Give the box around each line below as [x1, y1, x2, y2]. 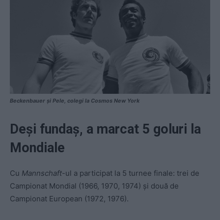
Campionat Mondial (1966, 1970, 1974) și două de [10, 181, 179, 191]
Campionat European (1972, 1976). [10, 193, 129, 203]
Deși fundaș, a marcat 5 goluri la [10, 121, 201, 137]
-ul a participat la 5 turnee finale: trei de [62, 168, 199, 178]
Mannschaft [22, 168, 62, 178]
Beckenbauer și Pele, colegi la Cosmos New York [10, 97, 139, 104]
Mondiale [10, 139, 65, 156]
